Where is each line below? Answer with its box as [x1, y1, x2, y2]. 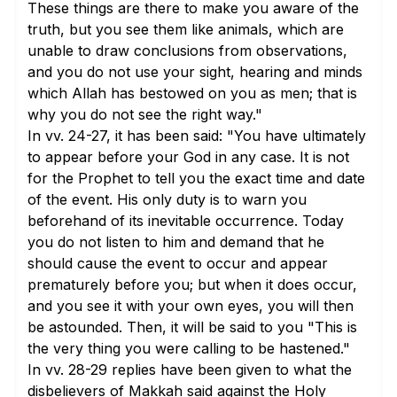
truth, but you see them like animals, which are [27, 20, 344, 38]
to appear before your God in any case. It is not [27, 148, 349, 166]
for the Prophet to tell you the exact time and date [27, 169, 365, 187]
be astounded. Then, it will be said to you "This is [27, 318, 357, 336]
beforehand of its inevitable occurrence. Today [27, 212, 344, 230]
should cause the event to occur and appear [27, 254, 328, 272]
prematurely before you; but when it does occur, [27, 276, 357, 293]
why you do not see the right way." [27, 105, 262, 123]
